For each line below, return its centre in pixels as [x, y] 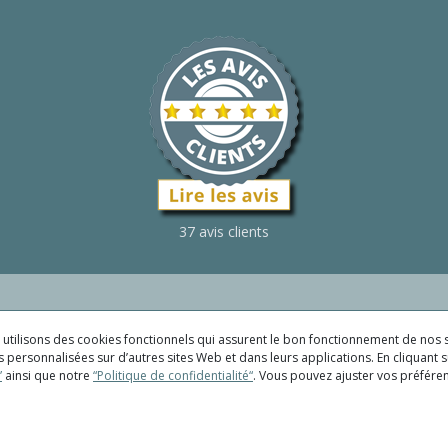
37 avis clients [224, 232]
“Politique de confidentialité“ [173, 375]
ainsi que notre [47, 375]
